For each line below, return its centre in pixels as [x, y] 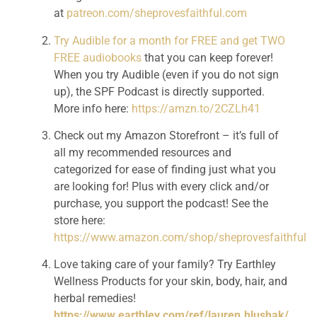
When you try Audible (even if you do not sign [166, 74]
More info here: [92, 108]
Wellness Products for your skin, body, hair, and [170, 282]
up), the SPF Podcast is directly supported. [159, 91]
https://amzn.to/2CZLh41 [196, 108]
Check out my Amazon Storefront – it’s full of [166, 136]
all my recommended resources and [142, 153]
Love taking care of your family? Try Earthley [165, 265]
